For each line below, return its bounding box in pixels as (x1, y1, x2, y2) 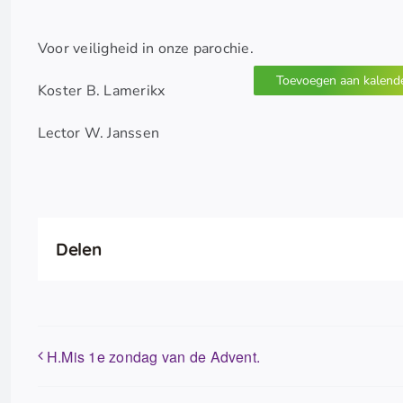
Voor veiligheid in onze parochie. (38, 39, 254, 59)
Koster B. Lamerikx (38, 81, 166, 102)
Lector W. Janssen (38, 123, 160, 144)
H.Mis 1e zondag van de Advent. (47, 346, 261, 368)
